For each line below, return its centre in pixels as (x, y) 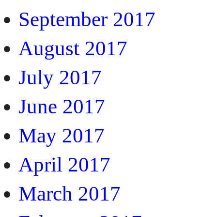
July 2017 (60, 77)
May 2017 (62, 135)
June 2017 (62, 106)
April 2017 (64, 164)
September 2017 (87, 19)
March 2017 (70, 193)
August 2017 (73, 48)
